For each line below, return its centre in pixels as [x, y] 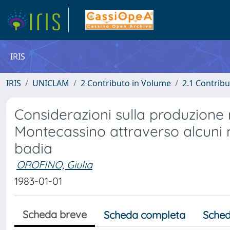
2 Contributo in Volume [126, 83]
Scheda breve [55, 214]
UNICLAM [51, 83]
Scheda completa [145, 215]
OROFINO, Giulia [54, 165]
